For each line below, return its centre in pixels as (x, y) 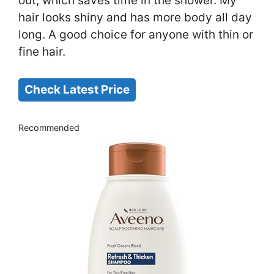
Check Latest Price (77, 89)
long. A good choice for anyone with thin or (136, 35)
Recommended (49, 128)
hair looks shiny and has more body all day (135, 18)
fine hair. (42, 52)
